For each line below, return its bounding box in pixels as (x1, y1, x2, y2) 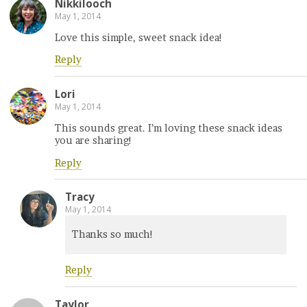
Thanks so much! (72, 228, 153, 241)
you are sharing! (55, 134, 132, 147)
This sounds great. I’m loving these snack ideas (55, 122, 282, 135)
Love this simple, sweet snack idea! (55, 32, 223, 45)
